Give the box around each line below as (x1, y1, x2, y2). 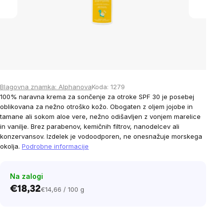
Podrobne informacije (22, 142, 89, 150)
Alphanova (58, 83, 92, 91)
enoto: (40, 209, 59, 218)
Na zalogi (10, 172, 43, 180)
